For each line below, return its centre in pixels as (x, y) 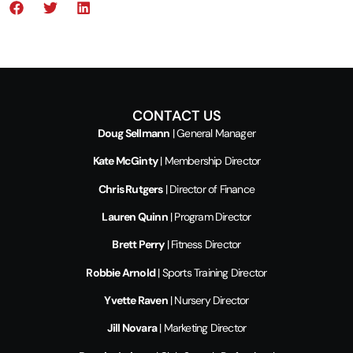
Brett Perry (138, 245)
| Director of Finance (208, 189)
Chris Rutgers (130, 189)
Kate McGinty (125, 161)
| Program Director (209, 216)
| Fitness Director (203, 245)
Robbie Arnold (121, 272)
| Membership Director (209, 161)
